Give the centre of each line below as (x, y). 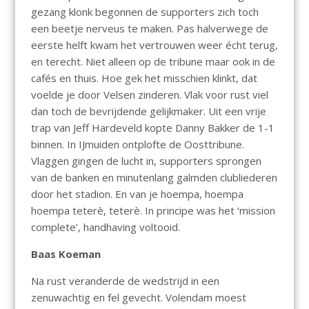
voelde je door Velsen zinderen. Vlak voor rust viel (149, 95)
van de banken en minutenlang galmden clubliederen (154, 178)
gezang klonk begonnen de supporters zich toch (144, 12)
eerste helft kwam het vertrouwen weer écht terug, (154, 45)
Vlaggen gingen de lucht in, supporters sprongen (146, 161)
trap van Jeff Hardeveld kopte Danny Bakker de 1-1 (152, 128)
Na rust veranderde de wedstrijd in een (125, 281)
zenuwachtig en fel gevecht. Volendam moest (138, 298)
